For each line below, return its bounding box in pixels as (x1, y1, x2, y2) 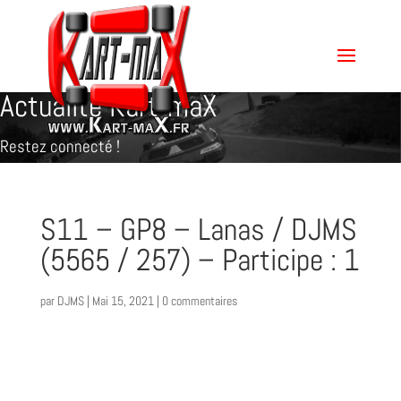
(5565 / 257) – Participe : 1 (39, 241, 360, 279)
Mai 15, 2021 (91, 293, 154, 309)
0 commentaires (161, 293, 237, 309)
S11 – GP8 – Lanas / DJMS (39, 210, 357, 249)
